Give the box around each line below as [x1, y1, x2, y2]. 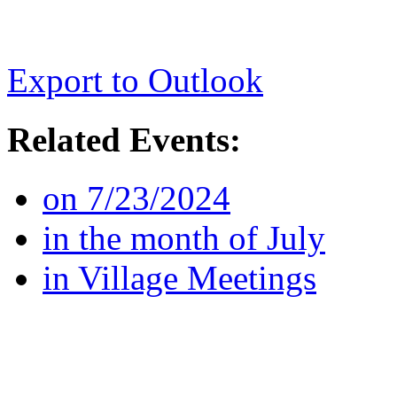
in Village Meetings [43, 258, 316, 297]
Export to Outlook [7, 61, 263, 100]
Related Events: [7, 120, 241, 159]
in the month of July [43, 218, 325, 257]
